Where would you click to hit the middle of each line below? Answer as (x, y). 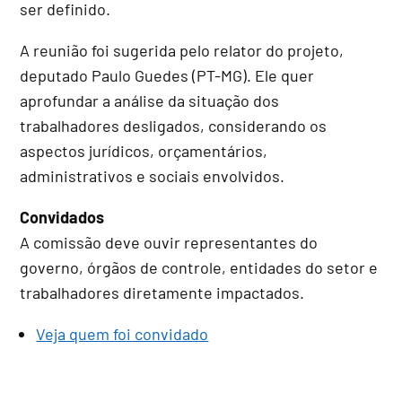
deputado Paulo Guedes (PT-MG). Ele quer (167, 75)
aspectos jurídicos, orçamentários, (144, 150)
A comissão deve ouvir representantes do (169, 242)
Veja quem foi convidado (122, 333)
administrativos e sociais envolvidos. (153, 175)
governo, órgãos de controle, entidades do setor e (199, 267)
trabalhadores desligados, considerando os (174, 125)
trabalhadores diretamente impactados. (162, 292)
